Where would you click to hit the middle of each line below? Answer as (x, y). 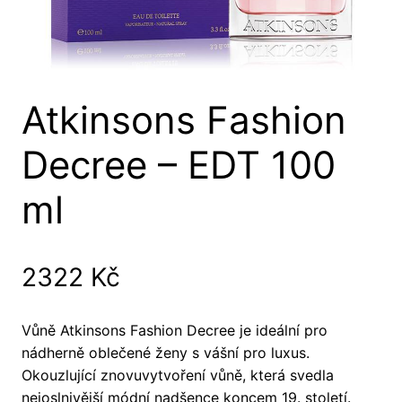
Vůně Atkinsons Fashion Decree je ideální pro (175, 330)
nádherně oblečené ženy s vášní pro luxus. (166, 352)
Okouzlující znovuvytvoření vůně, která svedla (178, 375)
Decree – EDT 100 (179, 164)
